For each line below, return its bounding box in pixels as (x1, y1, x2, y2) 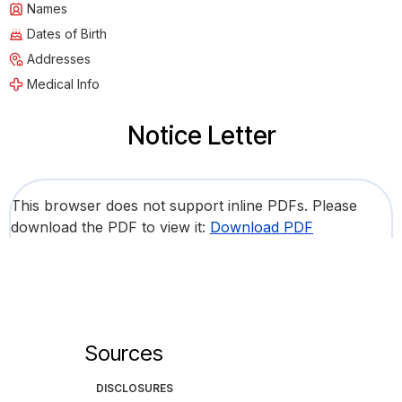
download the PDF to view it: (11, 218, 210, 237)
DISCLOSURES (95, 381, 173, 396)
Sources (84, 340, 163, 367)
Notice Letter (127, 120, 275, 152)
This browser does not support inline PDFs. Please (11, 197, 357, 215)
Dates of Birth (27, 26, 107, 42)
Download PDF (210, 218, 313, 237)
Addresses (27, 51, 91, 67)
